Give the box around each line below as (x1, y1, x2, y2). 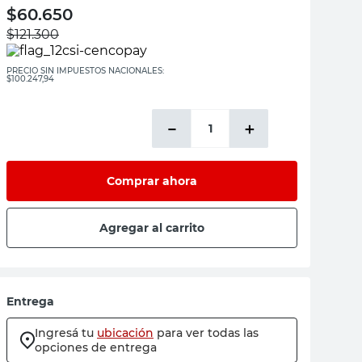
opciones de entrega (35, 340, 157, 355)
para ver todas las (157, 326, 259, 340)
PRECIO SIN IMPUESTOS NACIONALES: (6, 65, 164, 76)
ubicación (97, 326, 154, 340)
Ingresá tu (35, 326, 94, 340)
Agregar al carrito (99, 220, 204, 235)
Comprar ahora (107, 173, 197, 188)
